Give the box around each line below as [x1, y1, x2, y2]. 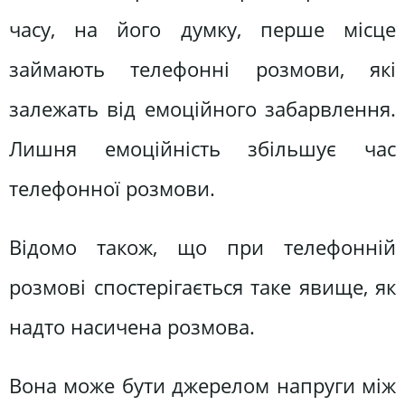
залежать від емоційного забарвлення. [9, 94, 396, 123]
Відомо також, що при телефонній [9, 233, 396, 262]
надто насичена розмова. [9, 313, 255, 342]
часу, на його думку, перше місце [9, 14, 396, 43]
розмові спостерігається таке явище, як [9, 273, 396, 302]
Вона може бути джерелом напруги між [9, 372, 396, 400]
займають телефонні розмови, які [9, 54, 396, 83]
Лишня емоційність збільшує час [9, 134, 396, 163]
